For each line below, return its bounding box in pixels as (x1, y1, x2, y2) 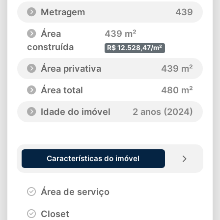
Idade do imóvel (38, 106, 110, 117)
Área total (38, 84, 83, 96)
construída (27, 41, 74, 53)
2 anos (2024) (133, 106, 193, 117)
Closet (38, 208, 69, 219)
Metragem (38, 6, 85, 18)
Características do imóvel (47, 153, 140, 163)
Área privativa (38, 63, 101, 74)
